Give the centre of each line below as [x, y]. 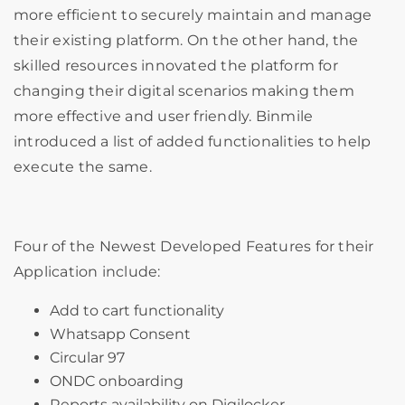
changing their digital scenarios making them [184, 90]
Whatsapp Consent [122, 334]
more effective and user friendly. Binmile [164, 116]
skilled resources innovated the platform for [176, 65]
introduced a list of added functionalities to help [193, 141]
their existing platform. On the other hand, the [186, 40]
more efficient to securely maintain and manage [193, 14]
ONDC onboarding [117, 381]
